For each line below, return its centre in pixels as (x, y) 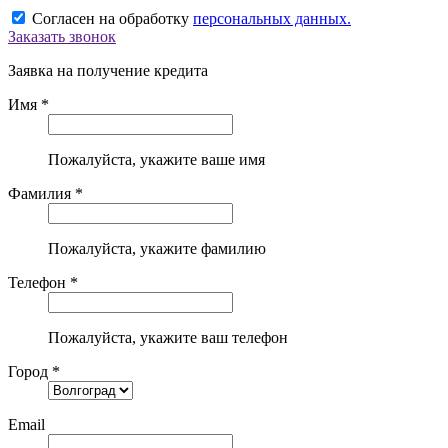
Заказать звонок (62, 37)
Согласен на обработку (112, 19)
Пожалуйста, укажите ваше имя (156, 160)
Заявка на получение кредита (108, 71)
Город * (34, 372)
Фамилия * (45, 194)
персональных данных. (272, 19)
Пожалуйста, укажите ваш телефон (168, 338)
